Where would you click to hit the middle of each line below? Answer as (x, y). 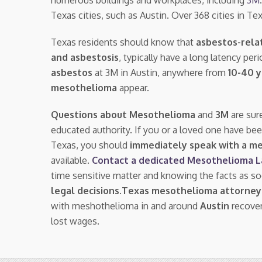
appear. (134, 87)
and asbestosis (85, 57)
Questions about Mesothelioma (123, 114)
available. (71, 160)
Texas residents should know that (123, 42)
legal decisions (85, 190)
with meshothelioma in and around (125, 206)
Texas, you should (90, 145)
